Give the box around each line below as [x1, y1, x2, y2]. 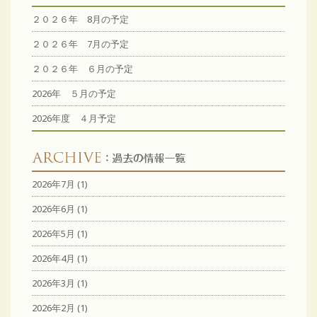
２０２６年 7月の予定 [32, 37, 129, 50]
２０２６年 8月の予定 [32, 12, 129, 25]
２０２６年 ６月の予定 [32, 62, 133, 75]
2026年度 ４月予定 [32, 111, 116, 125]
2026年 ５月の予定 [32, 86, 116, 100]
